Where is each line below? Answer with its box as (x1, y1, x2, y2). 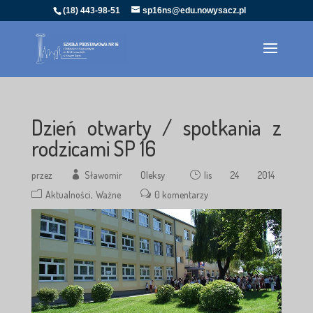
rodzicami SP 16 (31, 135, 156, 161)
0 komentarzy (154, 189, 208, 201)
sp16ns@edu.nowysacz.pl (142, 6, 246, 15)
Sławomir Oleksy (84, 169, 165, 181)
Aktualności (45, 189, 91, 201)
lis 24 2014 (204, 169, 275, 181)
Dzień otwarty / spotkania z (31, 114, 282, 140)
